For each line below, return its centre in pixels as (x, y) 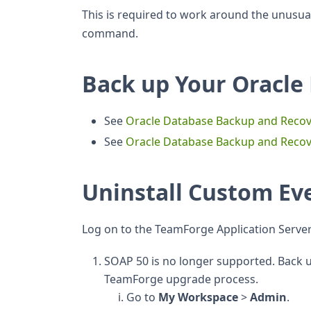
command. (110, 34)
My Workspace (198, 297)
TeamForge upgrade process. (181, 279)
